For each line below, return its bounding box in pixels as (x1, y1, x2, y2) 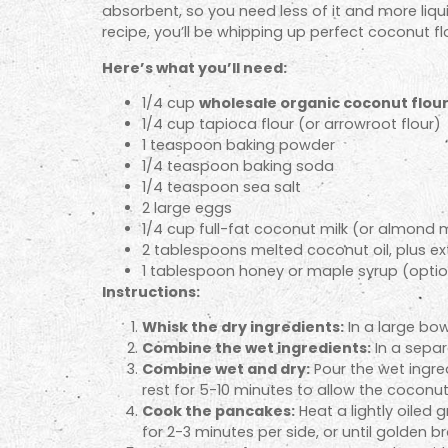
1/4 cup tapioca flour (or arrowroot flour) (142, 113, 441, 134)
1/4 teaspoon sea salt (142, 176, 301, 197)
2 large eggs (142, 197, 232, 218)
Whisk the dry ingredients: (142, 317, 344, 338)
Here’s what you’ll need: (102, 57, 287, 78)
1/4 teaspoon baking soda (142, 155, 334, 176)
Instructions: (102, 281, 200, 302)
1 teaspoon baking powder (142, 134, 335, 155)
